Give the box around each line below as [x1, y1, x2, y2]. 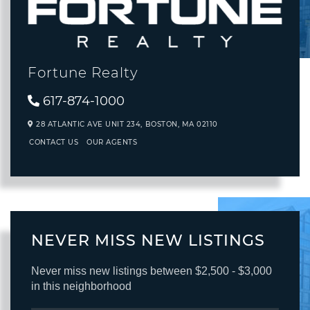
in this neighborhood [31, 280, 131, 292]
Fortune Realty [28, 64, 138, 82]
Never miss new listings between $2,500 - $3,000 [31, 264, 272, 277]
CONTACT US [29, 138, 78, 147]
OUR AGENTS [86, 138, 137, 147]
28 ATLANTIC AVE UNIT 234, [33, 119, 143, 129]
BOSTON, [145, 119, 182, 129]
